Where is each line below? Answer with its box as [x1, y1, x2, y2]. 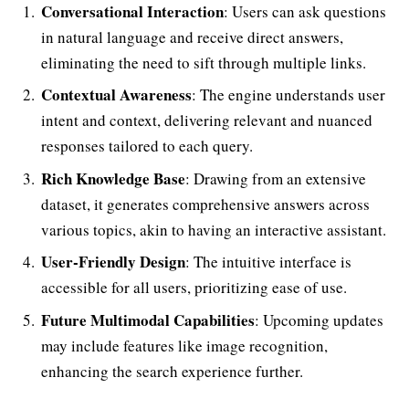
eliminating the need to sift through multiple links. [41, 51, 366, 73]
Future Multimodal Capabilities [41, 308, 255, 331]
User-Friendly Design [41, 250, 185, 274]
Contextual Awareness [41, 83, 192, 107]
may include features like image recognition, [41, 334, 328, 356]
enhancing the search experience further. [41, 360, 303, 382]
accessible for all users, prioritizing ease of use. [41, 277, 347, 299]
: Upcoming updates [255, 309, 383, 330]
